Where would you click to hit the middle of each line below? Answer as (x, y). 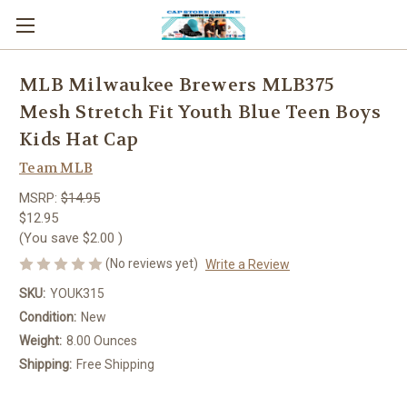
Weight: (40, 340)
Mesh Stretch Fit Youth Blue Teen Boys (200, 113)
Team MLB (56, 168)
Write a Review (247, 264)
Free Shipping (115, 364)
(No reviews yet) (152, 263)
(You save (49, 238)
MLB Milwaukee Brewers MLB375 (176, 85)
